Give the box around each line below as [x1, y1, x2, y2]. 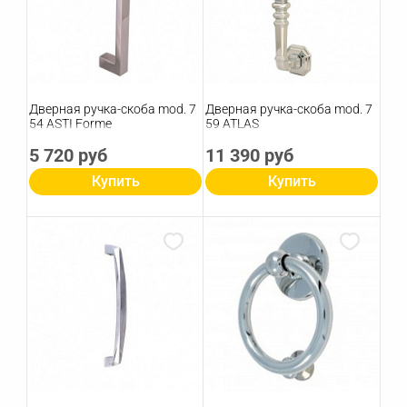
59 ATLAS [205, 116, 259, 132]
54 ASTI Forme [29, 116, 112, 132]
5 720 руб [29, 144, 107, 167]
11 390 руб [205, 144, 293, 167]
